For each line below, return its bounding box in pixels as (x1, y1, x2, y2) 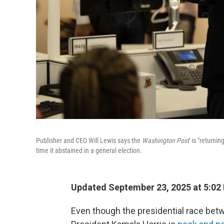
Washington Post (142, 136, 189, 144)
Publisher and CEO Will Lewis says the (36, 136, 142, 144)
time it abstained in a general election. (36, 146, 142, 154)
